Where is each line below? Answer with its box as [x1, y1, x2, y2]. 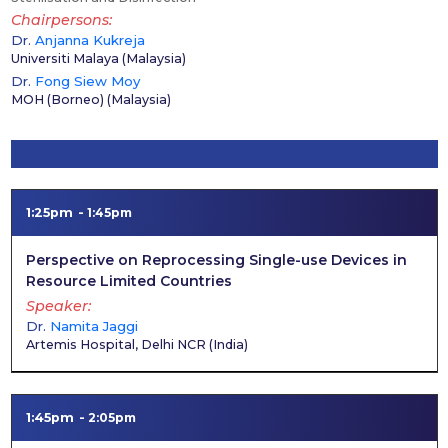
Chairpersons [10, 11, 109, 29]
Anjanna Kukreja [34, 32, 145, 48]
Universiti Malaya [10, 51, 119, 66]
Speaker [25, 296, 88, 315]
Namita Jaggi [49, 317, 138, 334]
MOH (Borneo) [10, 91, 104, 107]
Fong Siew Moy [34, 72, 140, 89]
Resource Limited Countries [25, 272, 232, 290]
